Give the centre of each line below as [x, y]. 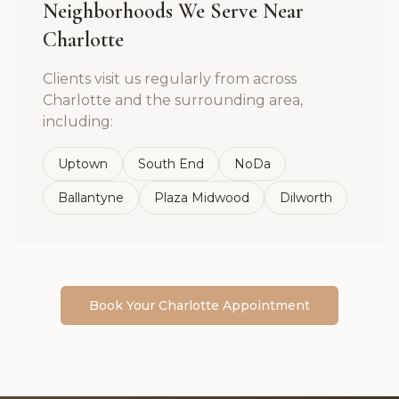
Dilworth [306, 198]
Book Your [124, 305]
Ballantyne [91, 198]
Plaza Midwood [202, 198]
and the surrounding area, [207, 100]
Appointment [265, 305]
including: [78, 122]
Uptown [83, 164]
